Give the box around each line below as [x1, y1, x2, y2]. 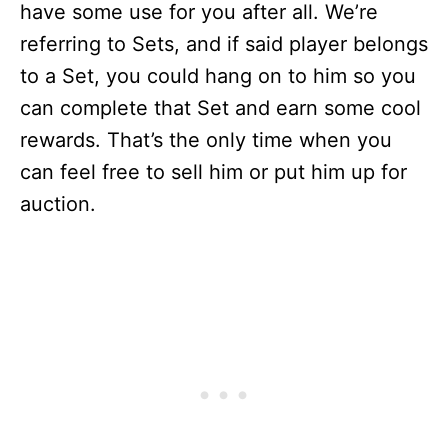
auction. [20, 192, 96, 216]
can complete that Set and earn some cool [20, 96, 421, 120]
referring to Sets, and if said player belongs [20, 32, 428, 56]
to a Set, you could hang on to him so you [20, 64, 416, 88]
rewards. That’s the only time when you [20, 128, 392, 152]
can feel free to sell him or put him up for [20, 160, 407, 184]
